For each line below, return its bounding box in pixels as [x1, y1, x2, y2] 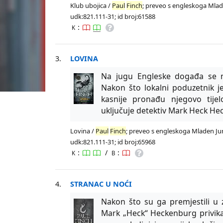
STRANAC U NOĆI [70, 179, 132, 189]
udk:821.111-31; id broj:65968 [70, 137, 156, 146]
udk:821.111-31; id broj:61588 [70, 11, 156, 21]
